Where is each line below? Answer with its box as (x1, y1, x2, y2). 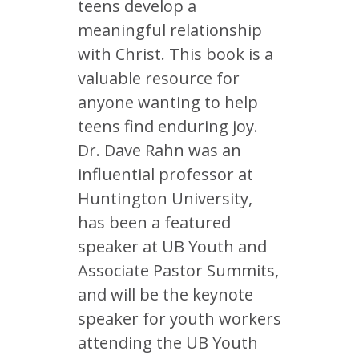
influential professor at (78, 163, 253, 185)
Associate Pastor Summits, (78, 260, 279, 281)
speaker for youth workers (78, 308, 281, 329)
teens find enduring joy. (78, 115, 258, 137)
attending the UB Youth (78, 332, 258, 353)
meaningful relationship (78, 19, 262, 41)
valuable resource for (78, 67, 240, 89)
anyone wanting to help (78, 91, 258, 113)
